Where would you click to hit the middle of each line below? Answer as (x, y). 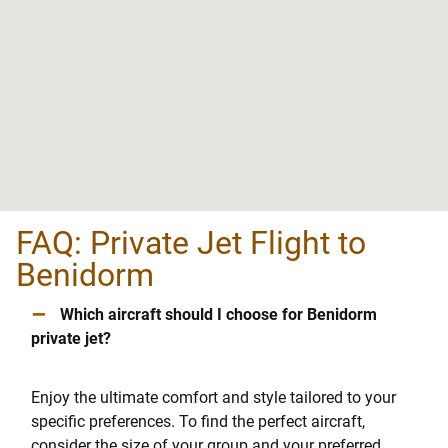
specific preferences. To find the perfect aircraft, (198, 421)
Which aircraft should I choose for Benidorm (218, 314)
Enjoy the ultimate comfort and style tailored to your (213, 397)
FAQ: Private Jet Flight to (191, 242)
